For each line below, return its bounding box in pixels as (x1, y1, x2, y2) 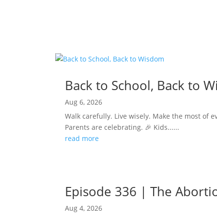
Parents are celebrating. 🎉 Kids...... (65, 122, 180, 132)
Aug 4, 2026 (65, 203, 103, 213)
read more (65, 133, 99, 143)
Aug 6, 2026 (65, 97, 103, 107)
